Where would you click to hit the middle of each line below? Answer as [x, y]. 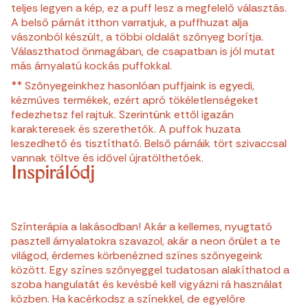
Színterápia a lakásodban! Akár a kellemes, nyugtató [142, 227]
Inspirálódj [53, 175]
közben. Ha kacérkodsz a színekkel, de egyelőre [128, 299]
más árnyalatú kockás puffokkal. [93, 66]
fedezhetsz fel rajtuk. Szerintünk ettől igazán [122, 115]
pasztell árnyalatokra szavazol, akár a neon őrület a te [146, 241]
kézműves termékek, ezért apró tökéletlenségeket [135, 100]
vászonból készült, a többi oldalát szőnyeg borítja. [137, 37]
